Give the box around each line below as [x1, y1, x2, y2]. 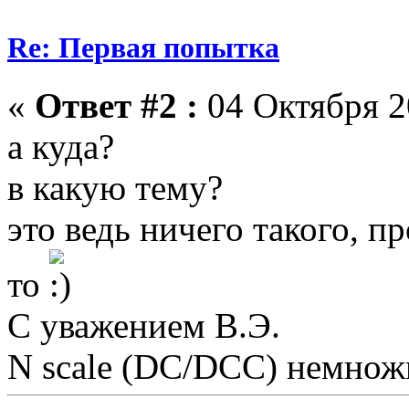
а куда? [7, 126, 114, 166]
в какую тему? [7, 167, 223, 207]
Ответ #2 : [35, 85, 198, 125]
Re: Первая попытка [7, 30, 279, 64]
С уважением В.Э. [7, 305, 280, 345]
